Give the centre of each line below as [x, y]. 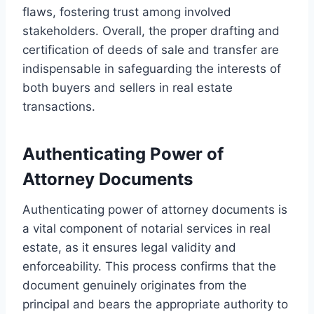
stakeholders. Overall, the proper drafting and [151, 30]
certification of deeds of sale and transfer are [151, 49]
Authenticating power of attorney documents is [155, 209]
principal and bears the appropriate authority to [155, 304]
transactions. [59, 106]
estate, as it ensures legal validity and [129, 247]
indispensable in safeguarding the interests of [152, 68]
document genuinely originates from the [135, 285]
